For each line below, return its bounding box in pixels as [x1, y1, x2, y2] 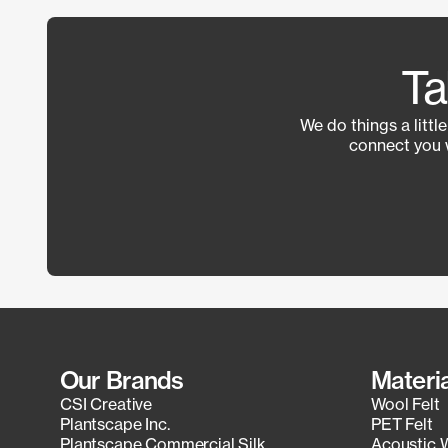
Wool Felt [371, 394, 440, 414]
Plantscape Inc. [60, 414, 170, 434]
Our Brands [60, 365, 184, 395]
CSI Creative [60, 394, 153, 414]
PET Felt [371, 414, 433, 434]
